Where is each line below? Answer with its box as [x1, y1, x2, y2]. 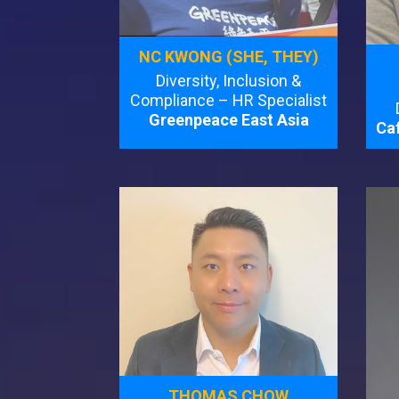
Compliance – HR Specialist [130, 90, 328, 110]
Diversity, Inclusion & [156, 70, 302, 90]
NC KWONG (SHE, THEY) [138, 46, 319, 66]
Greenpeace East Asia [148, 110, 309, 129]
